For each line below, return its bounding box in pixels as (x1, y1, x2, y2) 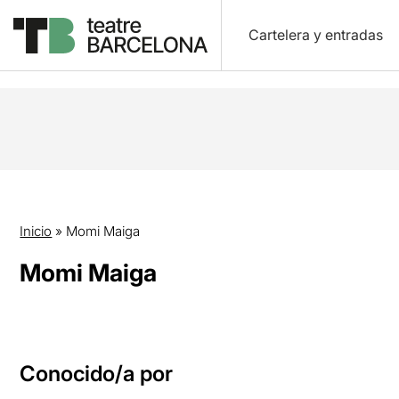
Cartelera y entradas (248, 26, 383, 44)
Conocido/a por (20, 361, 174, 387)
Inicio (20, 223, 53, 240)
